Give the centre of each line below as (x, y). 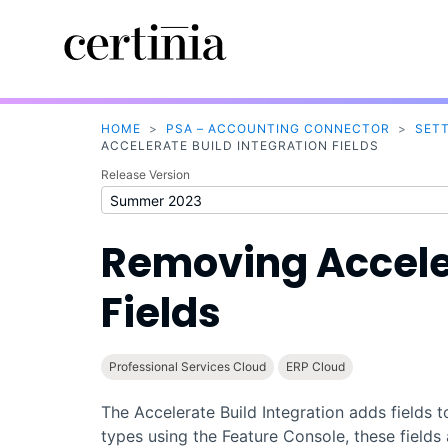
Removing (208, 263)
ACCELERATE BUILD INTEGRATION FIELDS (239, 146)
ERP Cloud (315, 367)
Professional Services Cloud (187, 367)
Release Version (145, 175)
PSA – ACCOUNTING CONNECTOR (277, 129)
